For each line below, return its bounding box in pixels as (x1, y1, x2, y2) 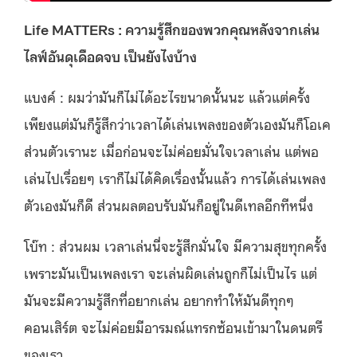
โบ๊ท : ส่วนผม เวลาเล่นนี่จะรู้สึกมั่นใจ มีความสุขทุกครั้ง (24, 236, 327, 255)
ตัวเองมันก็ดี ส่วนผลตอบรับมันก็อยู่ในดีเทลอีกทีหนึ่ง (24, 195, 313, 214)
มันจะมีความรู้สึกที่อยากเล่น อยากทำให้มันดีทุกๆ (24, 290, 294, 309)
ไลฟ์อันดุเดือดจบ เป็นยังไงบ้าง (24, 46, 197, 65)
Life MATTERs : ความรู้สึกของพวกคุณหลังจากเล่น (24, 19, 320, 38)
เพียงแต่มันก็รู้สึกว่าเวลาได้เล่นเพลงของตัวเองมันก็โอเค (24, 114, 331, 133)
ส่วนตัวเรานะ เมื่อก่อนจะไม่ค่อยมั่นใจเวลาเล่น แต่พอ (24, 141, 319, 160)
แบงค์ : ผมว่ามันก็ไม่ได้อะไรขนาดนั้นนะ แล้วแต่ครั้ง (24, 87, 310, 106)
